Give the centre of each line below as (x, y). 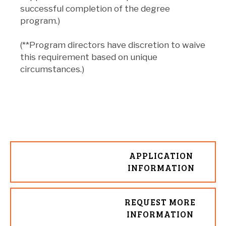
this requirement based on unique (89, 57)
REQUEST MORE (160, 202)
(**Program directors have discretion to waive (113, 45)
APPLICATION (161, 155)
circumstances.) (52, 69)
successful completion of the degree (95, 8)
